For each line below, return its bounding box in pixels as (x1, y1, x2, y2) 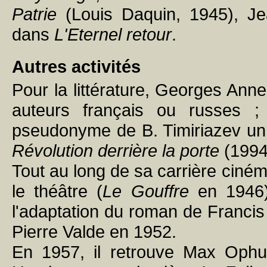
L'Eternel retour (54, 24, 172, 44)
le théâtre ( (12, 181, 103, 201)
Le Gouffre (103, 181, 189, 201)
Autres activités (12, 57, 141, 76)
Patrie (12, 4, 57, 24)
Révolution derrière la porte (12, 141, 219, 160)
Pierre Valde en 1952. (12, 222, 176, 241)
